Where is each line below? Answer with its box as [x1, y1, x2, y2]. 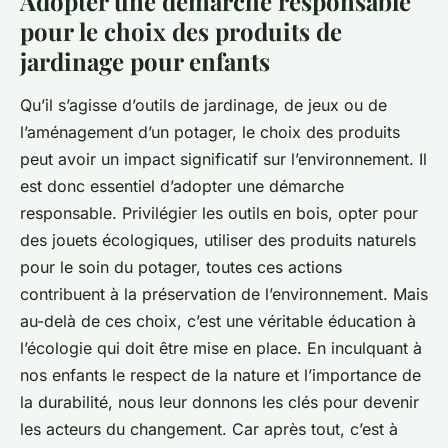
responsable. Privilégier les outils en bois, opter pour [20, 203, 418, 224]
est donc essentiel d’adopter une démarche [20, 176, 344, 197]
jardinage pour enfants [20, 45, 270, 78]
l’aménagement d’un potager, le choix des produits [20, 122, 400, 143]
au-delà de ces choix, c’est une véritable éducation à [20, 311, 416, 332]
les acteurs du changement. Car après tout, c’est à [20, 419, 398, 440]
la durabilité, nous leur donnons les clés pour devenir [20, 392, 419, 413]
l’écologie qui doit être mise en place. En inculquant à [20, 338, 422, 359]
